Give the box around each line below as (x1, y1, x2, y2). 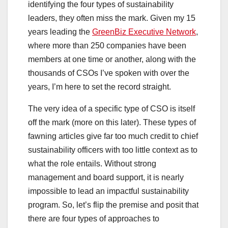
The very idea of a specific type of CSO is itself (28, 104, 195, 113)
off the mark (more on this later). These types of (28, 118, 196, 127)
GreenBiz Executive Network (92, 27, 196, 37)
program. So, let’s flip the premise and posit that (28, 201, 198, 210)
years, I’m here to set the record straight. (28, 82, 171, 92)
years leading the (28, 27, 92, 37)
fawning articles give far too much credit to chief (28, 132, 198, 141)
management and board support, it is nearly (28, 173, 184, 182)
